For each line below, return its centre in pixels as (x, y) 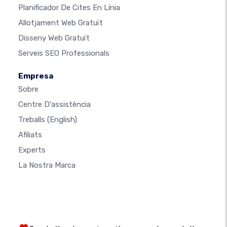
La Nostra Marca (47, 165)
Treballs (33, 119)
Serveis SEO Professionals (64, 53)
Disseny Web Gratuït (54, 38)
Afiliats (30, 135)
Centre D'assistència (54, 104)
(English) (62, 119)
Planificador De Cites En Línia (69, 7)
